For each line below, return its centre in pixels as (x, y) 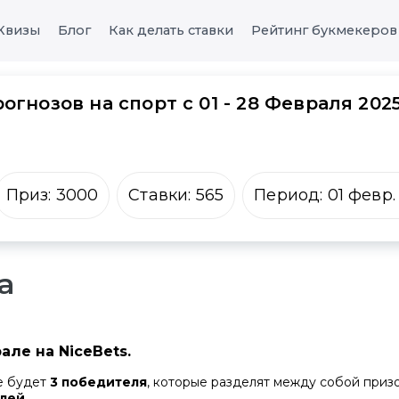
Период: (291, 195)
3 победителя (98, 382)
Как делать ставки (171, 31)
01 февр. (361, 195)
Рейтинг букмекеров (324, 31)
